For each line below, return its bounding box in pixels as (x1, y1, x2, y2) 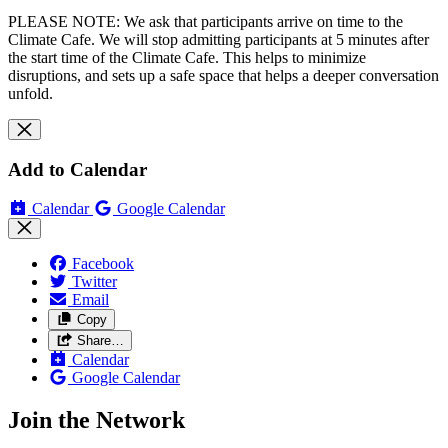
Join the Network (8, 406, 185, 433)
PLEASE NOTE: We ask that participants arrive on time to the (8, 13, 403, 31)
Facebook (72, 254, 134, 272)
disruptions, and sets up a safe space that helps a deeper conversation (8, 67, 439, 85)
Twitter (72, 272, 117, 290)
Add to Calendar (8, 159, 147, 181)
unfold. (8, 85, 53, 103)
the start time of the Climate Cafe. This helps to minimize (8, 49, 366, 67)
